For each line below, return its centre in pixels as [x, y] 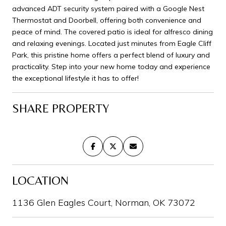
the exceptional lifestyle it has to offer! [75, 78]
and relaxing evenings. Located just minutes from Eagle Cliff [112, 43]
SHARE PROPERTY [61, 108]
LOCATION [40, 180]
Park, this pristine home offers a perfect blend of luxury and [111, 55]
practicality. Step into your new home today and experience [111, 66]
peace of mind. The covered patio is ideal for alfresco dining [112, 32]
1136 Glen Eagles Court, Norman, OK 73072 [104, 202]
